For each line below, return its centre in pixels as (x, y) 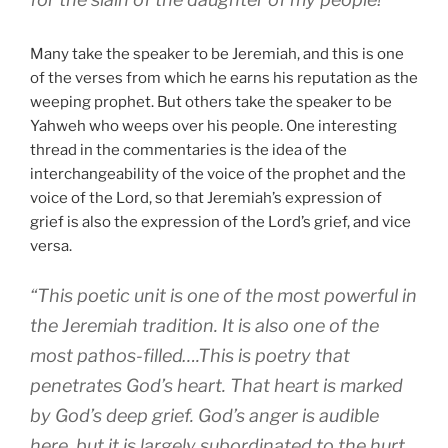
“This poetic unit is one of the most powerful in (223, 295)
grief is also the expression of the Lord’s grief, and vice (220, 222)
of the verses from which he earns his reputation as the (224, 78)
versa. (51, 246)
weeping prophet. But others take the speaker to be (211, 102)
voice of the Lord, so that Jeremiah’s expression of (206, 198)
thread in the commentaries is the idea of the (188, 150)
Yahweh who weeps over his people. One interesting (213, 126)
